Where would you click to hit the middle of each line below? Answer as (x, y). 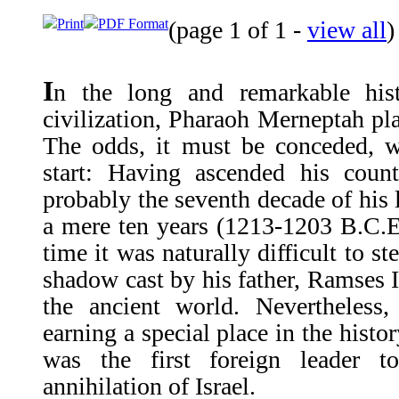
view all (347, 29)
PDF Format (133, 23)
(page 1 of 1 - (238, 29)
